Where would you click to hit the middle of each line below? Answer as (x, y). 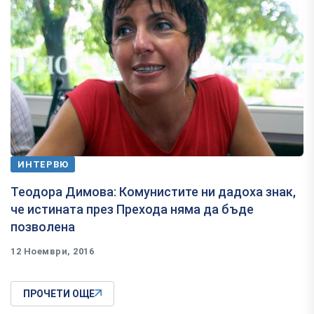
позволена (43, 226)
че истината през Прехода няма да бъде (132, 209)
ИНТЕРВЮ (43, 164)
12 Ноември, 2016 (53, 251)
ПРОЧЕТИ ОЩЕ (59, 293)
